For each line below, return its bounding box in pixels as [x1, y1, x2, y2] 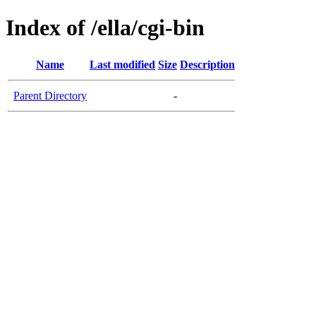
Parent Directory [13, 89, 87, 102]
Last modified [90, 58, 155, 71]
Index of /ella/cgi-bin [6, 15, 205, 41]
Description [180, 58, 235, 71]
